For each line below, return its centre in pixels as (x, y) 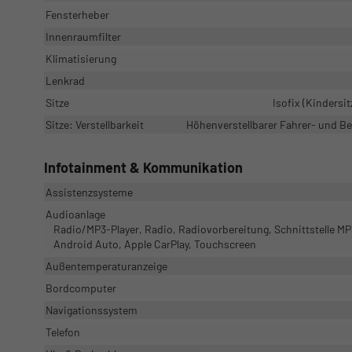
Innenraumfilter (83, 36)
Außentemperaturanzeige (106, 266)
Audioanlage (75, 214)
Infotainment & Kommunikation (143, 167)
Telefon (63, 332)
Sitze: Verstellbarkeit (95, 124)
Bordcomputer (81, 288)
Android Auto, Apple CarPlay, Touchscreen (155, 244)
